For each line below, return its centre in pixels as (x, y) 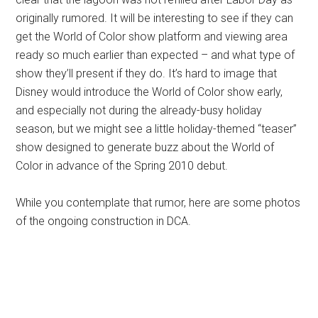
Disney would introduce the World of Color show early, (149, 92)
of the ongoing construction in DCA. (104, 221)
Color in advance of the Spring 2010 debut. (122, 165)
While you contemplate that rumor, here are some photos (158, 202)
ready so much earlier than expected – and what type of (155, 55)
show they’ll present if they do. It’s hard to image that (147, 73)
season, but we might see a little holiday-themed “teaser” (157, 128)
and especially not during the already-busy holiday (139, 110)
